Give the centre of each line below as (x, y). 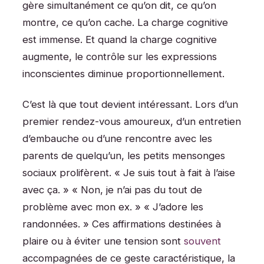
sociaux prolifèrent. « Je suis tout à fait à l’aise (129, 173)
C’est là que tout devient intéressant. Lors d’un (130, 105)
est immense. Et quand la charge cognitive (120, 39)
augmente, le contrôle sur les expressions (120, 56)
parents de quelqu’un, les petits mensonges (124, 156)
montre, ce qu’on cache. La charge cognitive (125, 22)
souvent (202, 241)
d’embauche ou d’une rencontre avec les (117, 139)
